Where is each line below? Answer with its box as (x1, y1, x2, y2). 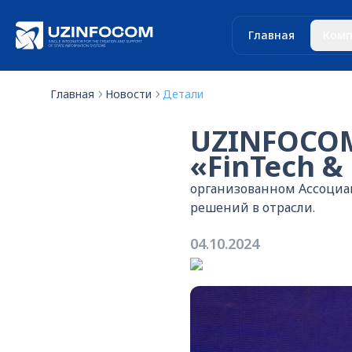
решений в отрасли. (190, 199, 315, 216)
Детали (163, 86, 203, 101)
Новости (105, 86, 152, 101)
